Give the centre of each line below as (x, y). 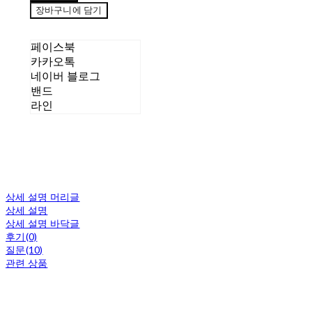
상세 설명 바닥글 (43, 224)
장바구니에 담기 (69, 10)
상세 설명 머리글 (43, 197)
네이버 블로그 (65, 77)
